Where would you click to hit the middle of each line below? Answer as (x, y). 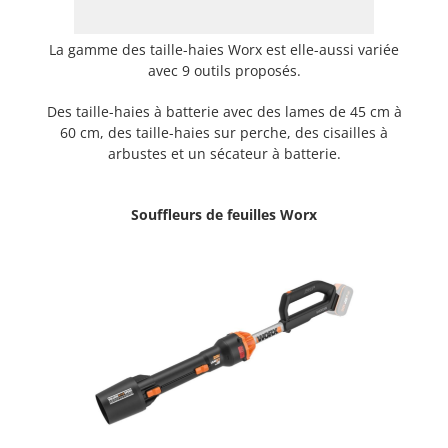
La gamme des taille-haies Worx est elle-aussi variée (224, 50)
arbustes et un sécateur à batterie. (224, 154)
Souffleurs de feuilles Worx (224, 215)
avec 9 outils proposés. (224, 71)
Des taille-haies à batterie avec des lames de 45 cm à (224, 112)
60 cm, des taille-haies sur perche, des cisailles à (224, 133)
